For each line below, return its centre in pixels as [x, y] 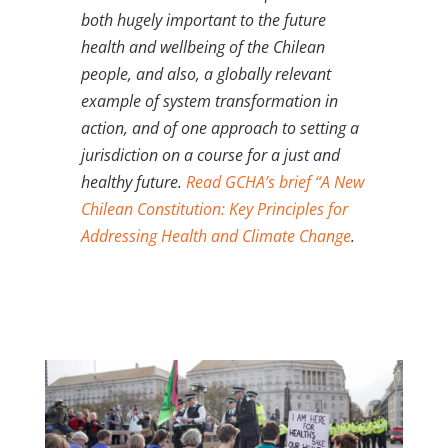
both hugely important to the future [203, 19]
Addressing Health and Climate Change [215, 235]
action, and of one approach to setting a [219, 127]
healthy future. [133, 181]
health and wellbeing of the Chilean [202, 46]
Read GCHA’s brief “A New [274, 181]
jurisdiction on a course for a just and [210, 154]
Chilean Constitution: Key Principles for [214, 208]
